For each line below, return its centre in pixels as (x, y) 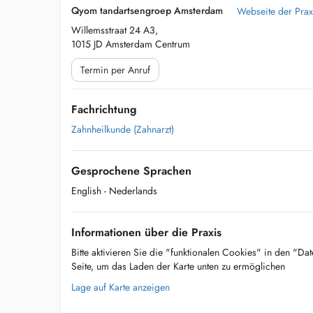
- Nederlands (131, 191)
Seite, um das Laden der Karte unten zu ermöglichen (178, 266)
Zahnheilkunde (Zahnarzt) (123, 129)
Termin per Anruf (115, 70)
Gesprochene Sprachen (131, 171)
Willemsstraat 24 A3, (115, 30)
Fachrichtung (104, 109)
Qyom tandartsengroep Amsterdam (147, 10)
